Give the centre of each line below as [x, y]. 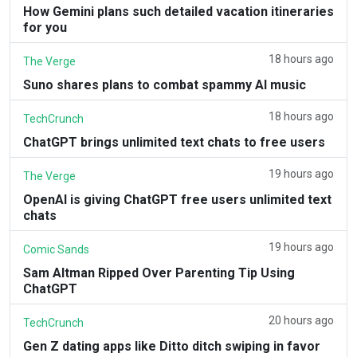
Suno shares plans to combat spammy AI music [165, 84]
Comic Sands [56, 249]
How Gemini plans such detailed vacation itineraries [178, 11]
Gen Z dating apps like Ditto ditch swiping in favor [172, 346]
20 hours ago [301, 320]
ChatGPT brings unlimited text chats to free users [174, 142]
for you [45, 27]
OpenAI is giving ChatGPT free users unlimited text [177, 199]
